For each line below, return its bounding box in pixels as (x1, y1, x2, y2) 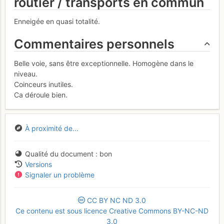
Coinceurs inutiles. (14, 80, 73, 89)
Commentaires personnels (14, 36, 174, 52)
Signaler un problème (24, 170, 94, 179)
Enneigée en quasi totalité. (14, 17, 100, 26)
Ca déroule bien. (14, 90, 67, 99)
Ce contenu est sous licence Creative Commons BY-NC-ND (15, 206, 208, 215)
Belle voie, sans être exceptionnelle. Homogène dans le (14, 59, 193, 68)
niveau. (14, 69, 37, 78)
